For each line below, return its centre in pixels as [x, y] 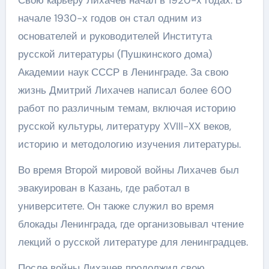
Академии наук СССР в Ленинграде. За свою [123, 72]
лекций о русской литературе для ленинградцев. [133, 242]
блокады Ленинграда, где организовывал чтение [131, 224]
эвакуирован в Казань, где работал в [104, 188]
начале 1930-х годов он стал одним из [110, 18]
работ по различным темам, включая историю [127, 108]
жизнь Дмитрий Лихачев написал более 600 [125, 90]
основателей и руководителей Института [115, 36]
